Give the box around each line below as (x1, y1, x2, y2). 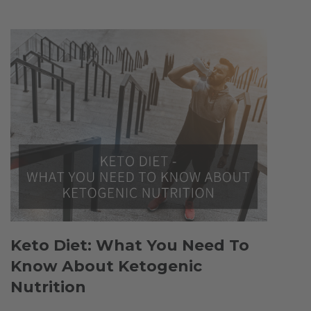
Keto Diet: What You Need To (10, 236, 250, 255)
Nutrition (10, 278, 87, 297)
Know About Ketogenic (10, 257, 203, 276)
